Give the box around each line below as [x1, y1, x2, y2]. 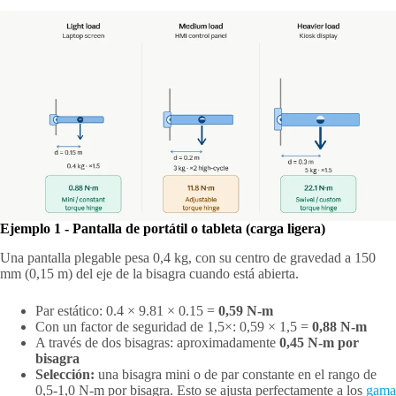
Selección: [35, 367, 95, 383]
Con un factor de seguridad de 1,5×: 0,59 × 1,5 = [35, 319, 312, 335]
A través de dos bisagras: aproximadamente [35, 335, 279, 351]
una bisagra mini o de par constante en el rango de [95, 367, 377, 383]
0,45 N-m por [279, 335, 359, 351]
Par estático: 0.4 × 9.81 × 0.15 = [35, 303, 218, 319]
